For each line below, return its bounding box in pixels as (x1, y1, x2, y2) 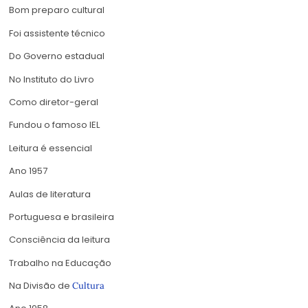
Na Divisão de (9, 279, 72, 293)
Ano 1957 (9, 164, 47, 178)
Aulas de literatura (9, 187, 91, 201)
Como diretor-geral (9, 95, 98, 109)
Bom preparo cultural (9, 3, 104, 17)
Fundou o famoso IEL (9, 118, 100, 132)
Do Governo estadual (9, 49, 104, 63)
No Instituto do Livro (9, 72, 94, 86)
